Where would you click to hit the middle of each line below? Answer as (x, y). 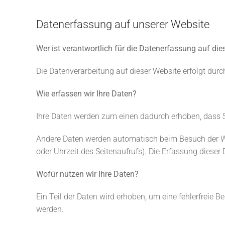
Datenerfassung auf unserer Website (123, 24)
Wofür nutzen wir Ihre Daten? (87, 174)
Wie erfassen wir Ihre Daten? (86, 94)
